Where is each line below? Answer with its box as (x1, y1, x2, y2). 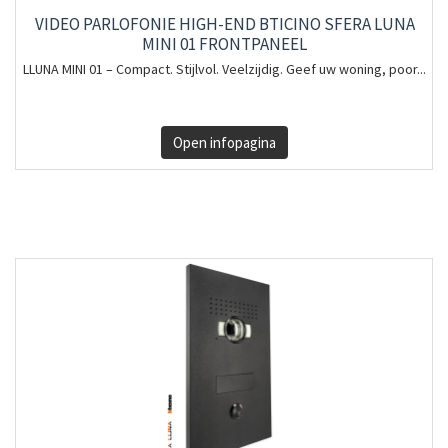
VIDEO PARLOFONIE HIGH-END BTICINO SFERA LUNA (34, 13, 415, 35)
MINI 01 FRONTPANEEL (142, 33, 307, 55)
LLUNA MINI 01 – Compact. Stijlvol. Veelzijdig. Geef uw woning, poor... (23, 60, 426, 78)
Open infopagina (172, 133, 276, 152)
